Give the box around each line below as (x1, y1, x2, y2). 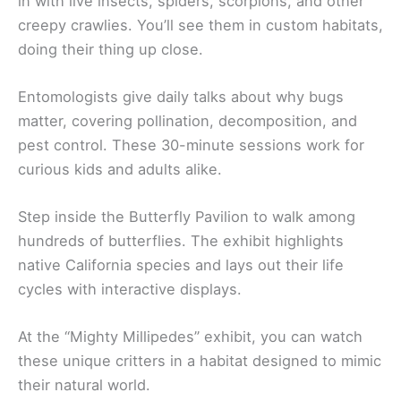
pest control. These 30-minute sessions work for (18, 135, 364, 154)
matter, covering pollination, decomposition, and (18, 111, 357, 130)
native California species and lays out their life (18, 256, 344, 275)
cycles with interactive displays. (18, 280, 242, 299)
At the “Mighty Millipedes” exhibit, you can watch (18, 328, 363, 346)
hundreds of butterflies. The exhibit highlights (18, 232, 344, 251)
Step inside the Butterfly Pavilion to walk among (18, 208, 355, 226)
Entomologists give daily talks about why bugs (18, 87, 344, 106)
